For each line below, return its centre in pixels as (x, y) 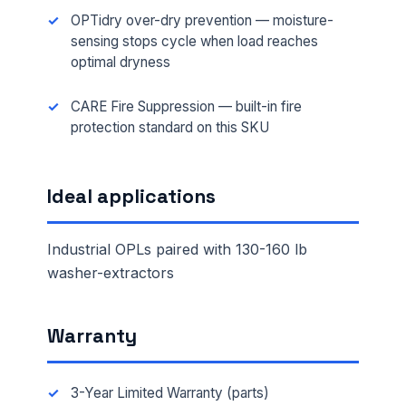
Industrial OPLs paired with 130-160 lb (177, 250)
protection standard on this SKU (169, 128)
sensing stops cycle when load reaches (194, 42)
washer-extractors (111, 273)
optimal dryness (120, 63)
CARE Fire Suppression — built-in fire (186, 107)
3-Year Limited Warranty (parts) (169, 392)
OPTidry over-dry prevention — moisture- (202, 21)
